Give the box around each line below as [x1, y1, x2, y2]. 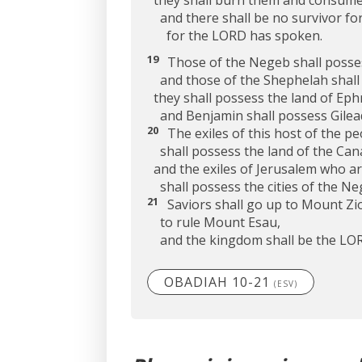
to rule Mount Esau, [147, 213, 280, 232]
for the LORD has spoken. [147, 27, 322, 44]
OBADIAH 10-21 [164, 273, 274, 292]
